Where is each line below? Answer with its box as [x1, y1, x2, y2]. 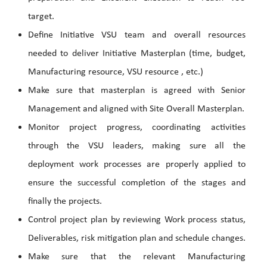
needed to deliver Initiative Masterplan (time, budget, [27, 49, 246, 59]
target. [27, 12, 54, 22]
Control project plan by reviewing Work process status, [27, 215, 246, 225]
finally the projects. [27, 197, 102, 207]
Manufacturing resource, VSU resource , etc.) [27, 67, 203, 77]
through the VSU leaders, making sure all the [27, 141, 246, 151]
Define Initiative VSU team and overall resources [27, 30, 246, 41]
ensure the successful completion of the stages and [27, 178, 246, 188]
